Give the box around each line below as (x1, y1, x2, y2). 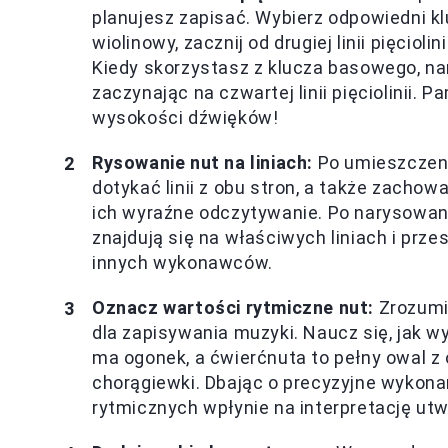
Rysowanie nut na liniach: (92, 152, 313, 174)
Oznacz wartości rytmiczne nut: (92, 297, 374, 319)
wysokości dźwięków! (92, 107, 279, 129)
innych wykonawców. (92, 252, 273, 274)
